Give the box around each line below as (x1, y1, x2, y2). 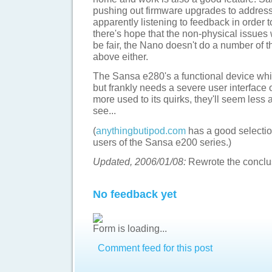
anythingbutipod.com (96, 124, 186, 136)
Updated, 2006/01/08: (93, 156, 186, 168)
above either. (93, 50, 148, 62)
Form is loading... (93, 222, 167, 234)
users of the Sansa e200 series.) (93, 136, 231, 148)
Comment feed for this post (95, 242, 212, 254)
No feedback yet (93, 188, 177, 201)
